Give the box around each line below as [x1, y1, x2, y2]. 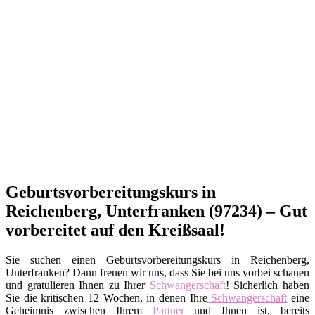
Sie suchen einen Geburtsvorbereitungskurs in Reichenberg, [6, 253, 309, 266]
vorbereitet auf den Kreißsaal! [6, 220, 225, 239]
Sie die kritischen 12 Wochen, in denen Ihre [6, 291, 207, 304]
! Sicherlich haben [225, 278, 310, 291]
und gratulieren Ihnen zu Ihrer [6, 278, 146, 291]
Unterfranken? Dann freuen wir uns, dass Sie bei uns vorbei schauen [6, 266, 309, 278]
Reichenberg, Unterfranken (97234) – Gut [6, 201, 307, 220]
